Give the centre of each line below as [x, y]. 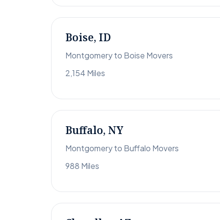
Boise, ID [88, 38]
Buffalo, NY [94, 130]
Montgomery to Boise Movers [119, 55]
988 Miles [82, 166]
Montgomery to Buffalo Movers [122, 148]
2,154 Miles [85, 73]
